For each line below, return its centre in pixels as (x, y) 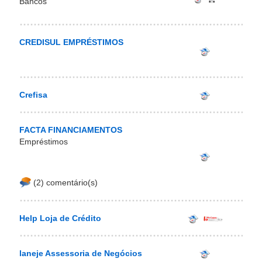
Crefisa (33, 94)
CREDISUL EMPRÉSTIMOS (71, 42)
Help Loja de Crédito (60, 218)
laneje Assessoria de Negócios (81, 253)
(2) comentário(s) (64, 182)
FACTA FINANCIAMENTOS (71, 130)
